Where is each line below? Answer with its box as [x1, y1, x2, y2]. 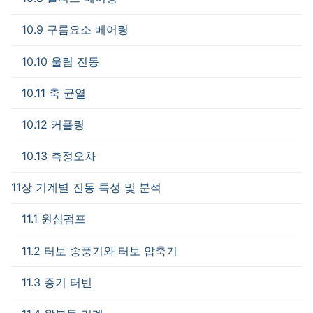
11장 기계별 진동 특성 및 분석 [11, 180, 161, 195]
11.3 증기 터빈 [22, 275, 92, 289]
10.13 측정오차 [22, 149, 96, 163]
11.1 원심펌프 [22, 212, 86, 226]
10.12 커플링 [22, 117, 85, 131]
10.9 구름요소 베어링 [22, 22, 129, 37]
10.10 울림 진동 [22, 54, 99, 68]
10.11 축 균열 [22, 85, 86, 100]
